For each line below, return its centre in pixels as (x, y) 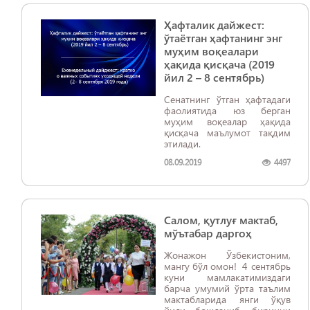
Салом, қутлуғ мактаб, (221, 220)
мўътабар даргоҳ (208, 233)
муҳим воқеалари (211, 51)
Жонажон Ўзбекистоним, (227, 255)
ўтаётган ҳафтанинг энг (223, 38)
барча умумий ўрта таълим (227, 288)
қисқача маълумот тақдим (227, 133)
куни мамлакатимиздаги (227, 277)
